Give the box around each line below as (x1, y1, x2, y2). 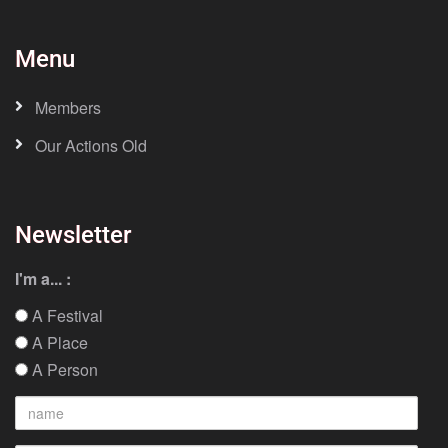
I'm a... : (15, 267, 71, 291)
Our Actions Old (35, 134, 147, 158)
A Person (28, 358, 98, 382)
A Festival (28, 304, 103, 328)
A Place (28, 331, 88, 355)
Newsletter (15, 221, 131, 250)
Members (35, 96, 101, 120)
